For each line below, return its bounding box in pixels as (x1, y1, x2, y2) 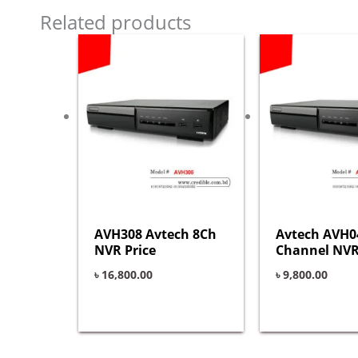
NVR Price (94, 241, 156, 259)
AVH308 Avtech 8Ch (94, 225, 217, 243)
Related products (40, 8, 191, 35)
